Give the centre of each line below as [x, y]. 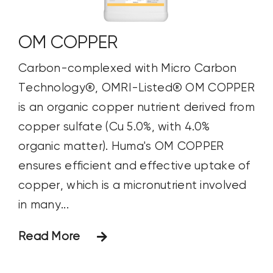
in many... [43, 205]
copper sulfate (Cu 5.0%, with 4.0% [114, 127]
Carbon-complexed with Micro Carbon [127, 69]
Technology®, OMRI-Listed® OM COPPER [136, 88]
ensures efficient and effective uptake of [134, 166]
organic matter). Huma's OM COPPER [121, 147]
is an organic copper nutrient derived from [136, 108]
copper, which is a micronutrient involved [132, 186]
